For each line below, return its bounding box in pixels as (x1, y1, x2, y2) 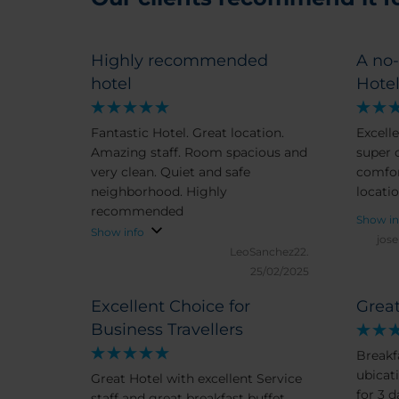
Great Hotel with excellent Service (91, 370, 302, 387)
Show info (91, 225, 144, 239)
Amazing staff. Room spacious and (91, 144, 307, 160)
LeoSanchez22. (230, 245, 309, 258)
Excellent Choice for (91, 297, 250, 316)
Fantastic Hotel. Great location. (91, 125, 284, 141)
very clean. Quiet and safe (91, 164, 250, 180)
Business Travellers (91, 320, 243, 339)
